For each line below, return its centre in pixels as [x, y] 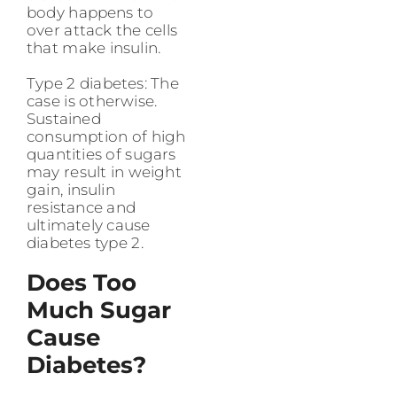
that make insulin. [94, 48]
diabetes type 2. [85, 243]
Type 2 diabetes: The [103, 84]
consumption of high [106, 137]
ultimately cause [89, 226]
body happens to [90, 13]
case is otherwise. [92, 101]
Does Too [82, 283]
